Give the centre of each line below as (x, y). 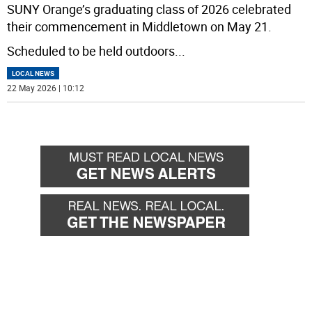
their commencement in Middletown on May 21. (140, 26)
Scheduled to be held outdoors (91, 50)
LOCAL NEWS (33, 73)
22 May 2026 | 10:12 (46, 87)
